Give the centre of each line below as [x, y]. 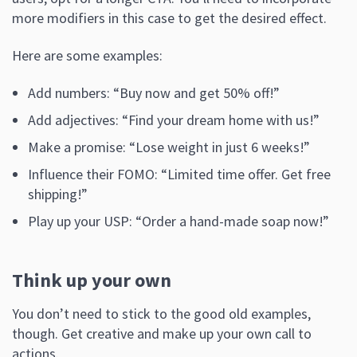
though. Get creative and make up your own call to [162, 333]
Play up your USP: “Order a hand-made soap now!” [178, 221]
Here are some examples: [87, 55]
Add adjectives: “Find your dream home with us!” [174, 120]
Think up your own [92, 280]
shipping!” [58, 194]
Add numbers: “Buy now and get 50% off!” [154, 92]
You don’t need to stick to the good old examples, [161, 313]
